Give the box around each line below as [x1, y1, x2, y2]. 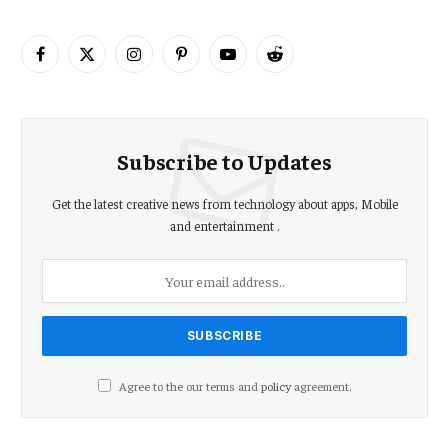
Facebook [38, 53, 98, 72]
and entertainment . [170, 216, 279, 234]
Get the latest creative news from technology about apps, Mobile [51, 194, 398, 212]
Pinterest [179, 53, 233, 72]
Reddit [273, 53, 310, 72]
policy [261, 377, 291, 394]
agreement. [291, 377, 351, 394]
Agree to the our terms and [116, 377, 261, 394]
